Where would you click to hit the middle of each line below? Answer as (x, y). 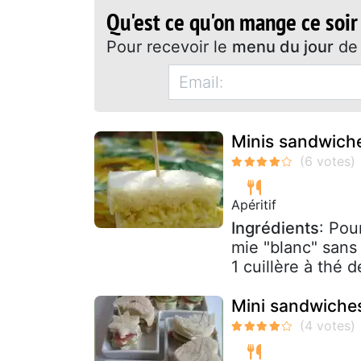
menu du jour (283, 46)
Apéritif (254, 204)
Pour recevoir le (169, 46)
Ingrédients (275, 228)
